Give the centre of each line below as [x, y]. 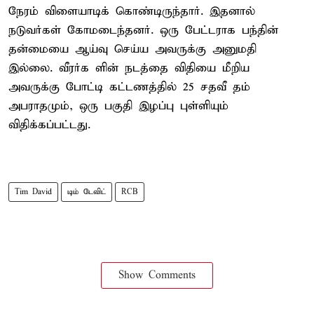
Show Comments [157, 275]
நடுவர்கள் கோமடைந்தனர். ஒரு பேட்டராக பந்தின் [143, 30]
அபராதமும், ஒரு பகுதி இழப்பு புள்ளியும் [118, 106]
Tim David [33, 192]
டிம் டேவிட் [87, 192]
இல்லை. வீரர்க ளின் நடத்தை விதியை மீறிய [129, 68]
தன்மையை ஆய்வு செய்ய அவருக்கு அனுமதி [132, 49]
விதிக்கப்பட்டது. [49, 125]
